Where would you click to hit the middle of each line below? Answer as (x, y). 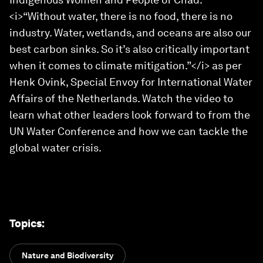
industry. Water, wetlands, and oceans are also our (130, 33)
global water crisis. (55, 148)
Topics (26, 223)
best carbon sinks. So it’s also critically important (129, 49)
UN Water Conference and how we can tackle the (129, 131)
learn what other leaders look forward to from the (130, 115)
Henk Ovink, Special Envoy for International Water (131, 82)
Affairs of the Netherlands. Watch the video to (121, 98)
